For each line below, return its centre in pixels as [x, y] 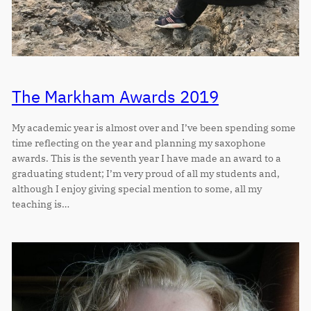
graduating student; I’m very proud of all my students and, [145, 174]
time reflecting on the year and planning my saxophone [138, 143]
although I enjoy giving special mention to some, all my [136, 189]
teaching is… [40, 204]
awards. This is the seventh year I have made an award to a [146, 158]
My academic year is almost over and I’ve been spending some [153, 128]
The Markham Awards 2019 [115, 96]
